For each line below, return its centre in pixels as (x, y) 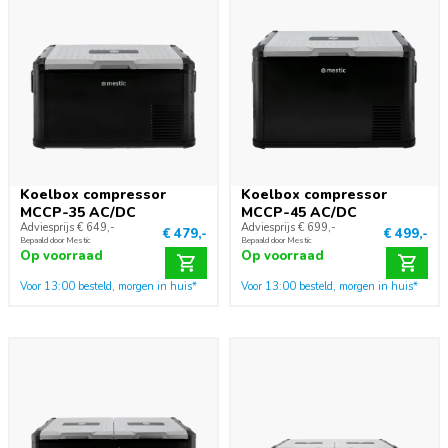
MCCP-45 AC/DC (299, 212)
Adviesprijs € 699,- (288, 227)
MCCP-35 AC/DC (78, 212)
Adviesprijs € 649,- (67, 227)
